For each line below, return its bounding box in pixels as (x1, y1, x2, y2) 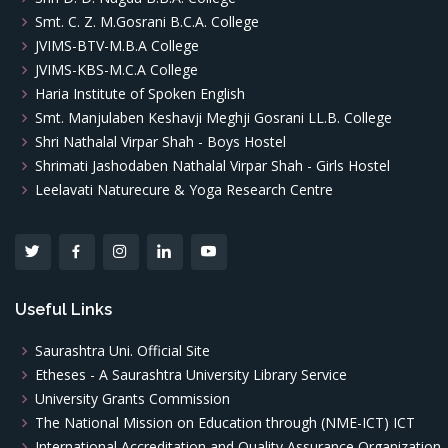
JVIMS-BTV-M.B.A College (35, 35, 199, 55)
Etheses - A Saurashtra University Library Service (35, 364, 347, 384)
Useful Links (15, 299, 112, 319)
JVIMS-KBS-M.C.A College (35, 59, 198, 79)
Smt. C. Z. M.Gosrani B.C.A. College (35, 11, 259, 31)
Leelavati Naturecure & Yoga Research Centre (35, 179, 333, 199)
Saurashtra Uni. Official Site (35, 340, 210, 360)
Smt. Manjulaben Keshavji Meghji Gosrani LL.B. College (35, 107, 392, 127)
